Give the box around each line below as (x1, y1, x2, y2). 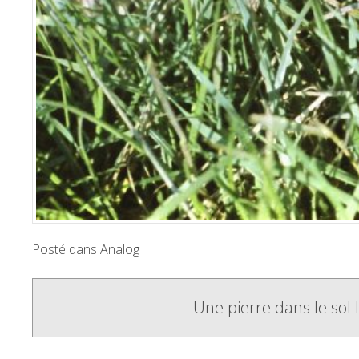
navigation (31, 317, 144, 353)
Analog (100, 240, 139, 259)
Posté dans (32, 240, 100, 259)
